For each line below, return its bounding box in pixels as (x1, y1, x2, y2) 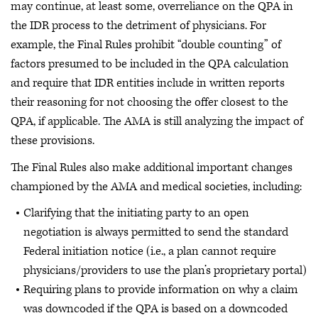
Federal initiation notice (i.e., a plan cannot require (23, 243, 276, 259)
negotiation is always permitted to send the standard (23, 224, 288, 240)
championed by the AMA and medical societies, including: (11, 178, 302, 194)
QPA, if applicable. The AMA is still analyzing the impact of (11, 114, 303, 129)
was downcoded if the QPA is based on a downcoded (23, 301, 287, 317)
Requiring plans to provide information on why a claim (23, 282, 298, 297)
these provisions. (11, 133, 94, 148)
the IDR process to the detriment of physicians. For (11, 18, 266, 33)
